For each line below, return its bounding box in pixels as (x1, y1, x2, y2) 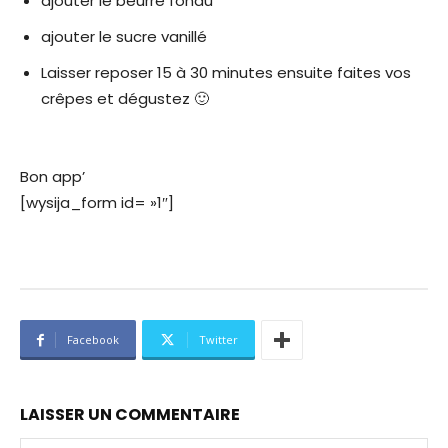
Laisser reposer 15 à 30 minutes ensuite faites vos (41, 62, 411, 84)
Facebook (67, 332, 119, 348)
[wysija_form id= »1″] (20, 192, 174, 214)
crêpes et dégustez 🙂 (41, 88, 209, 110)
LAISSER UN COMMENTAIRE (20, 403, 240, 427)
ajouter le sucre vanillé (41, 26, 207, 48)
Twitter (199, 332, 238, 348)
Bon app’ (20, 166, 85, 188)
